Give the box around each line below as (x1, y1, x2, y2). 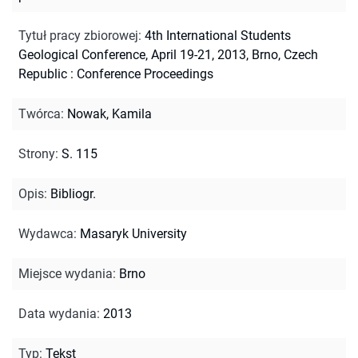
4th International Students (145, 27, 291, 43)
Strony (18, 145, 55, 161)
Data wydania (18, 305, 97, 321)
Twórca (18, 105, 61, 121)
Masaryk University (80, 225, 187, 241)
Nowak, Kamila (67, 105, 152, 121)
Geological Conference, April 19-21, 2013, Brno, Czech (18, 46, 318, 62)
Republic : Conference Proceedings (18, 66, 213, 82)
